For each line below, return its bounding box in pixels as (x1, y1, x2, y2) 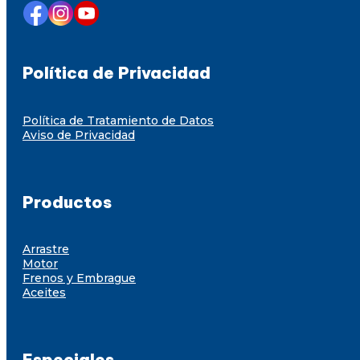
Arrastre (22, 242, 69, 257)
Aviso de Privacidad (22, 127, 135, 142)
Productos (22, 191, 112, 212)
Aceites (22, 285, 66, 301)
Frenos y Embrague (22, 271, 136, 286)
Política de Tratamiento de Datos (22, 112, 214, 128)
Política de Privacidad (22, 63, 211, 84)
